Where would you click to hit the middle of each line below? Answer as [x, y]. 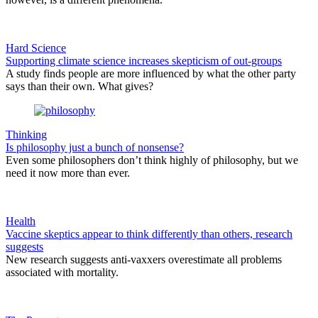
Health [21, 221]
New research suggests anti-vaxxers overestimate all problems [144, 259]
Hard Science [36, 48]
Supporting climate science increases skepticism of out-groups [144, 60]
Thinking [26, 134]
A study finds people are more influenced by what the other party [151, 73]
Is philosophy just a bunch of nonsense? [95, 147]
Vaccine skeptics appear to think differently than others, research [149, 234]
